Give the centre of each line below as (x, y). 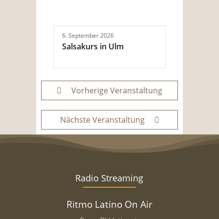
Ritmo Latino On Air (109, 205)
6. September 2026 (88, 36)
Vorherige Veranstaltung (117, 91)
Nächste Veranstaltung (102, 120)
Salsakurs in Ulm (93, 47)
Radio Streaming (109, 178)
